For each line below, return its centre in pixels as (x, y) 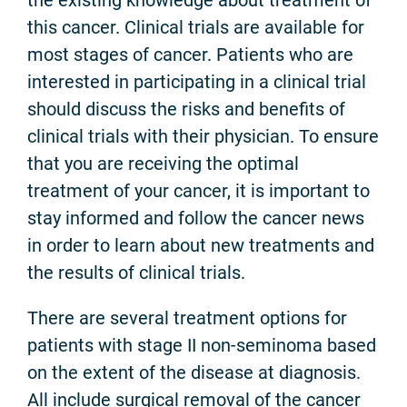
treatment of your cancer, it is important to (199, 190)
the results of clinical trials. (136, 272)
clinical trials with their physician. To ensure (203, 136)
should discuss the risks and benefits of (186, 109)
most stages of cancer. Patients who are (190, 54)
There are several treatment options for (187, 318)
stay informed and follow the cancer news (196, 218)
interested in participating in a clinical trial (197, 81)
